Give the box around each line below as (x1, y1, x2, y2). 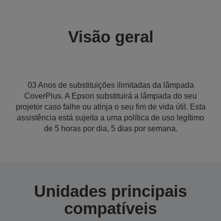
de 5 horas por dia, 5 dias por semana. (43, 124, 178, 133)
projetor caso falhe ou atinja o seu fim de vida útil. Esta (15, 103, 206, 111)
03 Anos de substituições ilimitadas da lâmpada (27, 81, 194, 89)
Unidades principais (34, 182, 187, 200)
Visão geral (68, 28, 153, 46)
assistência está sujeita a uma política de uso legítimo (17, 113, 204, 122)
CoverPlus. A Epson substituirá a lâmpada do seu (24, 92, 197, 100)
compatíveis (64, 199, 157, 218)
